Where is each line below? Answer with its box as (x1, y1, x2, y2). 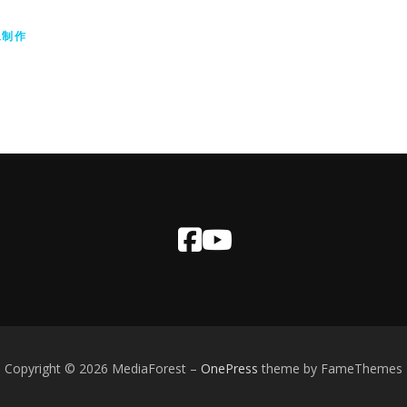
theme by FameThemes (258, 360, 402, 377)
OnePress (201, 360, 258, 377)
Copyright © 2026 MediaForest (5, 360, 190, 377)
